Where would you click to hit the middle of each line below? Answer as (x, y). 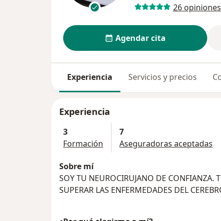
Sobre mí (76, 166)
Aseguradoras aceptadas (166, 144)
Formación (83, 144)
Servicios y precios (163, 77)
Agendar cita (140, 38)
